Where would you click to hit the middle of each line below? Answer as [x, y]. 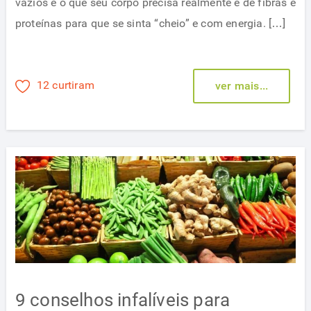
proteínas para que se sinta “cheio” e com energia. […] [150, 23]
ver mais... [242, 85]
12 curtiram [65, 85]
